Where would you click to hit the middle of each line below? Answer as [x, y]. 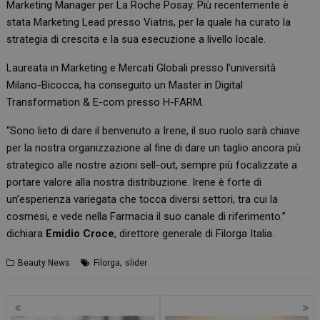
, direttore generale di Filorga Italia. [195, 234]
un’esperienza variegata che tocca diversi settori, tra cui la [142, 200]
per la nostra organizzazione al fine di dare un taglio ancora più [154, 148]
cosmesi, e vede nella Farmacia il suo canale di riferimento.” [146, 217]
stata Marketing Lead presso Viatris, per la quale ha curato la [149, 22]
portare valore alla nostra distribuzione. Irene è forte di [134, 182]
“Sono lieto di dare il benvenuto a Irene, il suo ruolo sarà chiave [154, 131]
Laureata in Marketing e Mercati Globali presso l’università [141, 68]
